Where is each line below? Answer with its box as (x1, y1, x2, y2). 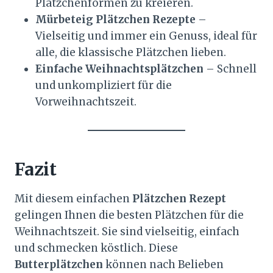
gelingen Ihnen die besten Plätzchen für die (15, 208, 244, 222)
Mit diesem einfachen (15, 192, 132, 206)
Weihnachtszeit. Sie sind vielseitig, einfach (15, 225, 239, 239)
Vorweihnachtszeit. (35, 95, 136, 109)
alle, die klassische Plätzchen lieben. (35, 46, 226, 60)
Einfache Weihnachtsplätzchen (35, 62, 204, 76)
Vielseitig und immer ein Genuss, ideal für (35, 29, 257, 43)
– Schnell (204, 62, 257, 76)
